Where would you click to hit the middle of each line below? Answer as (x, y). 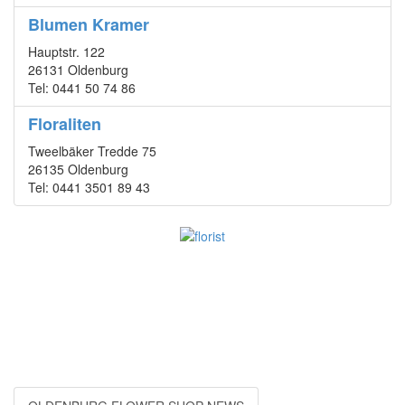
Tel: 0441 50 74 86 (82, 88)
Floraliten (65, 124)
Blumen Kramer (89, 25)
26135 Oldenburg (78, 170)
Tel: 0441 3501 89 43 (89, 188)
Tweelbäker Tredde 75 (92, 151)
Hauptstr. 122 (66, 52)
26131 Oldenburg (78, 70)
